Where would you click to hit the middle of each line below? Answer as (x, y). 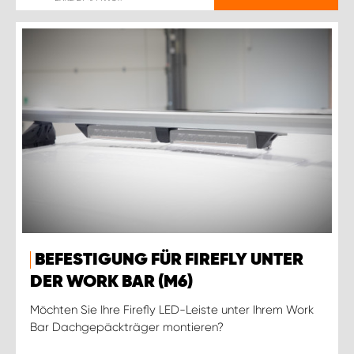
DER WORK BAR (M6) (111, 282)
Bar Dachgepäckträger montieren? (127, 327)
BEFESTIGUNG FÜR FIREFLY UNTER (169, 260)
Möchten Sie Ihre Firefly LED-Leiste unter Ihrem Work (172, 309)
